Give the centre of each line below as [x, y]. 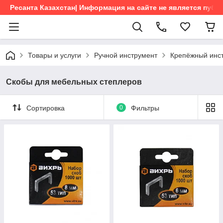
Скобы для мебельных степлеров [74, 82]
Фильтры [145, 108]
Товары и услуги [55, 55]
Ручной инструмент [126, 55]
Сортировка [46, 108]
